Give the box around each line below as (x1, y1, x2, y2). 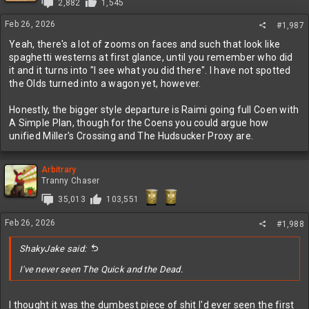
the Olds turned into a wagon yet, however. (9, 78, 201, 89)
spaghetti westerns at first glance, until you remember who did (9, 52, 293, 63)
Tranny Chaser (41, 176, 100, 186)
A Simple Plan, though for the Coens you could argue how (9, 117, 269, 128)
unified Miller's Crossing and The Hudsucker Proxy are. (9, 130, 254, 141)
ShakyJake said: (19, 243, 87, 254)
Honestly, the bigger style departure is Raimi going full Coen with (9, 104, 299, 115)
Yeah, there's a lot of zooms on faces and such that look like (9, 39, 281, 50)
